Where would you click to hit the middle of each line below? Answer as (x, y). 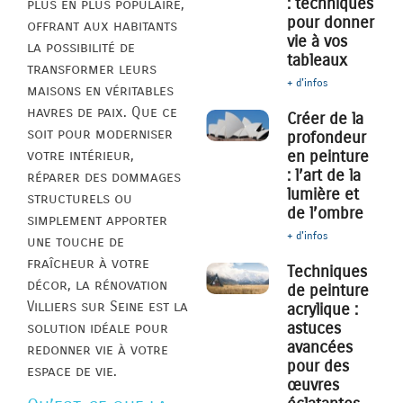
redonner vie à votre (98, 350)
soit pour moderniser (100, 134)
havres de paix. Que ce (102, 112)
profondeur (327, 138)
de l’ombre (326, 214)
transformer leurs (92, 69)
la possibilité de (81, 48)
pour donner (331, 23)
